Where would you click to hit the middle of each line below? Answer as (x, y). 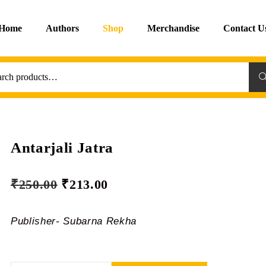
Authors (62, 28)
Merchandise (173, 28)
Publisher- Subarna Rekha (74, 221)
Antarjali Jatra (62, 148)
